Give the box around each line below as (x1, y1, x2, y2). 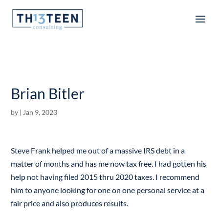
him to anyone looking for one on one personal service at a (11, 185, 205, 195)
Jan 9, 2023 (23, 108, 58, 116)
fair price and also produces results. (11, 198, 129, 208)
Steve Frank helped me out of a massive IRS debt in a (11, 146, 185, 155)
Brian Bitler (11, 85, 85, 102)
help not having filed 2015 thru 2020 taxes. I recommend (11, 172, 200, 181)
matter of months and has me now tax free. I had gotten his (11, 159, 207, 168)
